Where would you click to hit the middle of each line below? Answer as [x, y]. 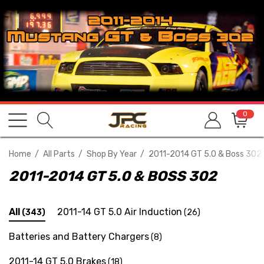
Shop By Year [112, 154]
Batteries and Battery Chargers [79, 236]
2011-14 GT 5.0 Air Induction [120, 212]
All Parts [59, 154]
